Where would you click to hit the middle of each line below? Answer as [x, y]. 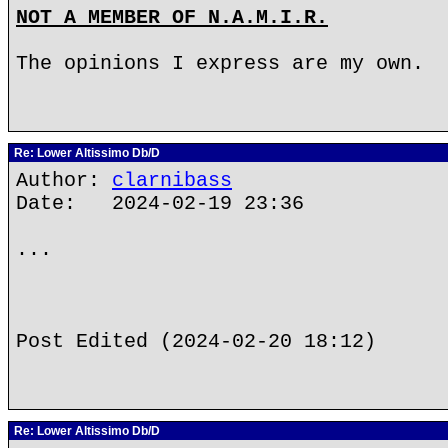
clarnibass [172, 180]
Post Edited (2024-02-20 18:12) [196, 341]
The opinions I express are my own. [220, 63]
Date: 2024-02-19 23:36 [160, 203]
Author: [64, 180]
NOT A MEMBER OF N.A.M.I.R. [172, 17]
